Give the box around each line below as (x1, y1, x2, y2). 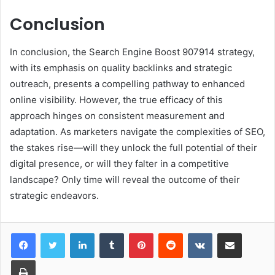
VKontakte (212, 227, 251, 238)
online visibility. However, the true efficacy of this (10, 93, 223, 106)
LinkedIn (94, 227, 126, 238)
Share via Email (241, 227, 261, 238)
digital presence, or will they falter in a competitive (10, 157, 229, 169)
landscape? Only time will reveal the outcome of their (10, 173, 240, 185)
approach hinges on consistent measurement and (10, 109, 225, 122)
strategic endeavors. (10, 189, 99, 201)
